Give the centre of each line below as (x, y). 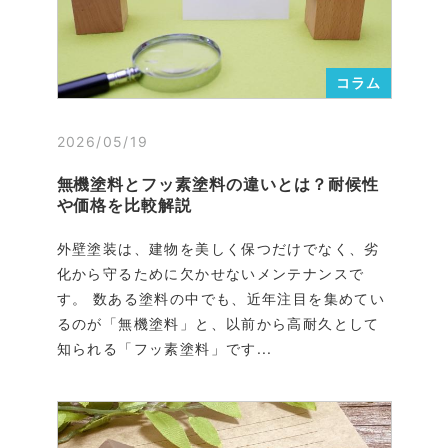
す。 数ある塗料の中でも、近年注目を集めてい (221, 298)
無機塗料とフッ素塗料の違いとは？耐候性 (217, 183)
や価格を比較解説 (124, 204)
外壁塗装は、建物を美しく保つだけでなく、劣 (218, 248)
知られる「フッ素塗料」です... (164, 348)
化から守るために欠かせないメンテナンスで (210, 273)
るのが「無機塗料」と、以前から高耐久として (218, 323)
